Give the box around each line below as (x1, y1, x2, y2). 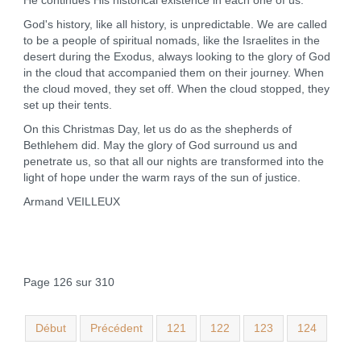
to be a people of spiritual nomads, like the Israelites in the (23, 35, 320, 47)
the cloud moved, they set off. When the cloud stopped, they (23, 83, 330, 95)
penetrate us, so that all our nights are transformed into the (23, 156, 324, 168)
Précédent (89, 322, 143, 334)
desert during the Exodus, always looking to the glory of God (23, 51, 330, 63)
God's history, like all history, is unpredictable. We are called (23, 19, 327, 31)
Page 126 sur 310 (23, 276, 114, 288)
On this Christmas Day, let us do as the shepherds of (23, 123, 292, 135)
